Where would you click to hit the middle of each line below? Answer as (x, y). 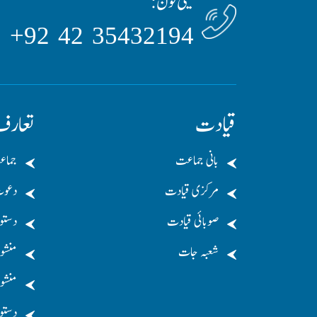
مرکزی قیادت (192, 191)
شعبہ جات (198, 252)
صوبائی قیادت (193, 222)
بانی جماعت (197, 161)
